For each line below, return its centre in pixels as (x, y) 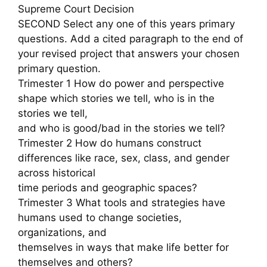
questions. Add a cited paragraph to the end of (131, 38)
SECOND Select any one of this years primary (126, 24)
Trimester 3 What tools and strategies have (122, 202)
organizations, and (62, 232)
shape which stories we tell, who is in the (116, 98)
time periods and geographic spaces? (108, 187)
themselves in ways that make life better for (123, 247)
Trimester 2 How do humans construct (110, 143)
